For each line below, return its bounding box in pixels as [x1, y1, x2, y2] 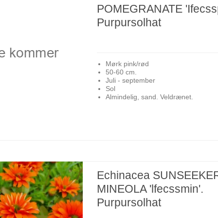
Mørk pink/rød [105, 60, 149, 68]
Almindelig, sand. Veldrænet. [105, 93, 193, 101]
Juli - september [105, 76, 155, 85]
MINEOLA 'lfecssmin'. [97, 182, 204, 196]
